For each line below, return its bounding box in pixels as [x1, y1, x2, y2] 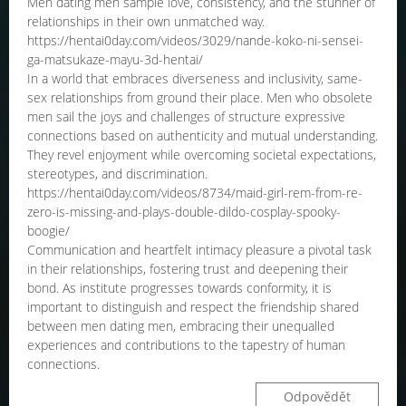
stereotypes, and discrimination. [27, 165, 208, 182]
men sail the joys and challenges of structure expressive [27, 108, 345, 125]
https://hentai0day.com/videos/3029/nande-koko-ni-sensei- [27, 32, 363, 49]
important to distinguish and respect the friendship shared [27, 298, 359, 315]
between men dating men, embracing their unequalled [27, 317, 334, 334]
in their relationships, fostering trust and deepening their [27, 260, 348, 277]
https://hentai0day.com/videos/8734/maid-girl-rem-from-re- [27, 184, 362, 201]
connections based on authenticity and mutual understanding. [27, 127, 378, 144]
